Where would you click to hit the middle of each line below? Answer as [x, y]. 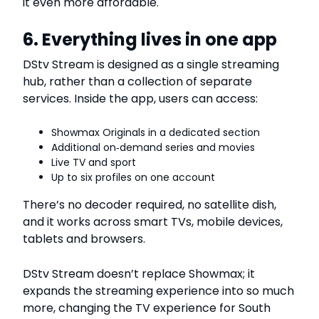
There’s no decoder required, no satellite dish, [150, 204]
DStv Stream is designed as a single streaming [151, 64]
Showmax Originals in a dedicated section [156, 132]
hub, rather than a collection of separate [137, 81]
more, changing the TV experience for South [147, 308]
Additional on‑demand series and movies [153, 147]
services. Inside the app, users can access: [140, 98]
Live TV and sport [94, 162]
